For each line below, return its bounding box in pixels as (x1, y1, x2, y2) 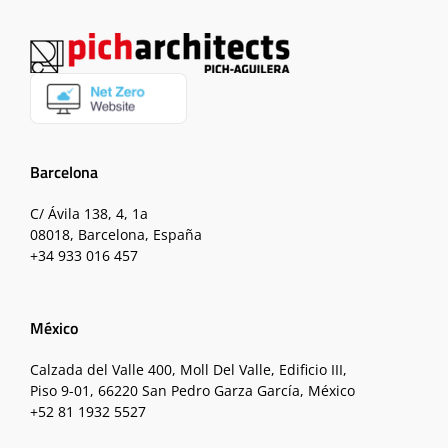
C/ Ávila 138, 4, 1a (29, 204, 148, 224)
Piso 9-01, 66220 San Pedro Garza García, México (29, 381, 355, 401)
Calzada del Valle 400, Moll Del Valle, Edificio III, (29, 360, 347, 380)
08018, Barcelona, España (29, 225, 202, 245)
